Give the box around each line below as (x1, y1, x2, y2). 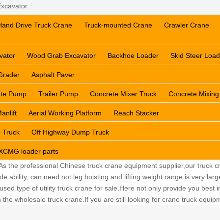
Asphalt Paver (31, 71, 75, 79)
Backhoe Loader (108, 52, 159, 59)
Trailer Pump (38, 90, 78, 98)
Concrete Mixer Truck (90, 90, 157, 98)
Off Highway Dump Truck (31, 128, 109, 136)
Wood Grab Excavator (27, 52, 96, 59)
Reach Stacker (113, 109, 159, 117)
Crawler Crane (164, 21, 209, 29)
